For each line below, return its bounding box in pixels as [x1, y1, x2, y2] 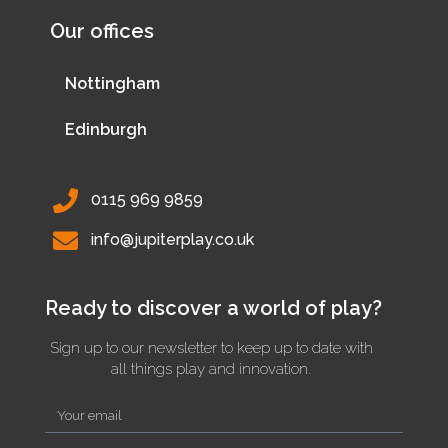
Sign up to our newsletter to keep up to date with [49, 338, 373, 357]
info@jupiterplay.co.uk [91, 230, 255, 250]
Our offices [50, 18, 154, 43]
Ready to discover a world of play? [45, 295, 382, 320]
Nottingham [65, 73, 160, 93]
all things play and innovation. [111, 359, 311, 378]
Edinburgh [65, 119, 147, 139]
